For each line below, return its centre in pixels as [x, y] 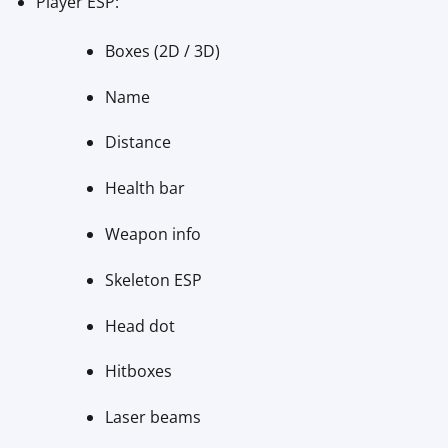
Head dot [139, 325]
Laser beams [152, 417]
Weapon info [152, 234]
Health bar [144, 188]
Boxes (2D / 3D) [162, 50]
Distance [137, 142]
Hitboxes [138, 371]
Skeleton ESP [153, 279]
